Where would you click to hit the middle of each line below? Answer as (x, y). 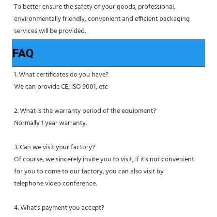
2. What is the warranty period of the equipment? (85, 111)
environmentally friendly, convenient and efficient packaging (102, 19)
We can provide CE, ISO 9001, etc (61, 87)
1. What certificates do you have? (61, 75)
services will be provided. (50, 31)
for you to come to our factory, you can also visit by (89, 172)
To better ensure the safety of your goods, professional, (95, 7)
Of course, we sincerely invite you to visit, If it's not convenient (104, 160)
